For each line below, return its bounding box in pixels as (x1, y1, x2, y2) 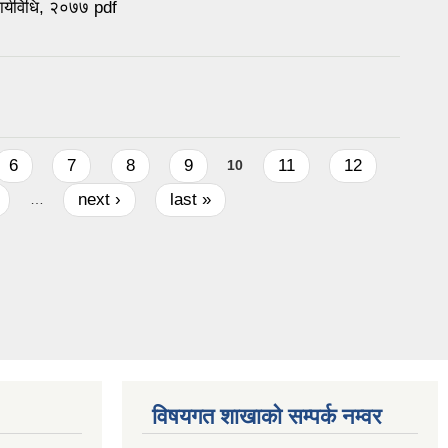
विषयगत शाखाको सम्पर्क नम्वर (152, 404, 382, 430)
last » (170, 189, 212, 209)
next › (77, 189, 121, 209)
